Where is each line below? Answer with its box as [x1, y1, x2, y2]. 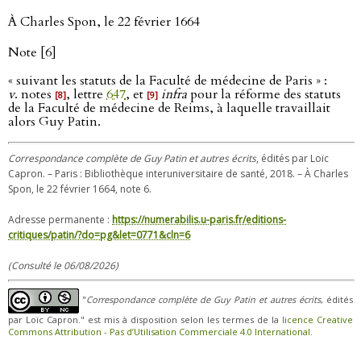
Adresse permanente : [8, 213, 112, 226]
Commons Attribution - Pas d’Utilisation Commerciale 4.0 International [8, 326, 310, 338]
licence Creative [282, 313, 353, 326]
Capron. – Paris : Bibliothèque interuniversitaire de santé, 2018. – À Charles [8, 167, 348, 180]
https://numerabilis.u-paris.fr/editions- [112, 213, 286, 226]
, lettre [66, 85, 106, 103]
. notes [15, 85, 55, 103]
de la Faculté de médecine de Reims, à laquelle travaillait [8, 99, 330, 117]
